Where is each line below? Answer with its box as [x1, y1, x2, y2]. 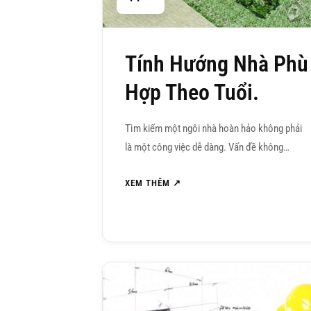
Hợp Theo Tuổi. [125, 79, 259, 106]
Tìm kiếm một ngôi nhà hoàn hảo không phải [125, 122, 302, 135]
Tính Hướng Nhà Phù [125, 51, 308, 78]
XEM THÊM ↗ [125, 178, 181, 189]
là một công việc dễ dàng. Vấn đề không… [125, 141, 289, 154]
